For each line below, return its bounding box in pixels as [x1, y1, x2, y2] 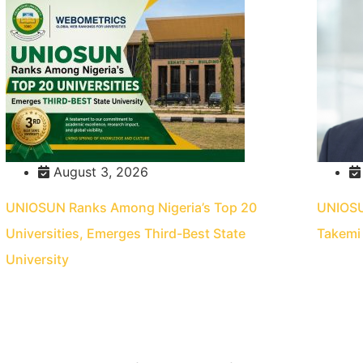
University [6, 251, 70, 268]
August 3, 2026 [49, 164, 149, 181]
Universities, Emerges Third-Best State [6, 225, 246, 242]
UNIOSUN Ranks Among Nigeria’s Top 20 [6, 199, 258, 216]
